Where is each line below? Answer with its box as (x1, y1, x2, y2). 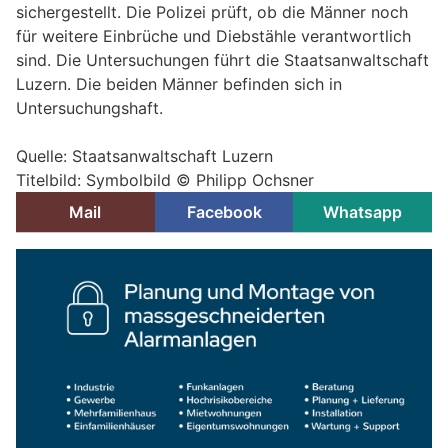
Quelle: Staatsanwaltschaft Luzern (16, 146, 273, 167)
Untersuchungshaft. (16, 98, 163, 119)
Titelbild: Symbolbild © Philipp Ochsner (16, 170, 314, 191)
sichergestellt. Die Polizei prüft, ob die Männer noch (16, 2, 408, 23)
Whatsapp (323, 202, 403, 223)
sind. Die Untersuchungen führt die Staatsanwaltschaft (16, 50, 429, 71)
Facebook (186, 202, 262, 223)
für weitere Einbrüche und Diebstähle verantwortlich (16, 26, 411, 47)
